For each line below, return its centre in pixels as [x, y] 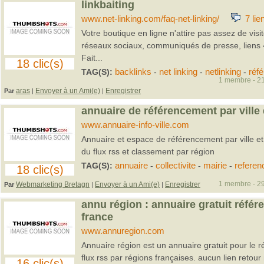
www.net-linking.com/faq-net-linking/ [150, 19]
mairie [215, 166]
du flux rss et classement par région [148, 151]
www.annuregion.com [123, 231]
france [97, 217]
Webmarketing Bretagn [53, 184]
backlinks [133, 72]
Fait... [92, 58]
